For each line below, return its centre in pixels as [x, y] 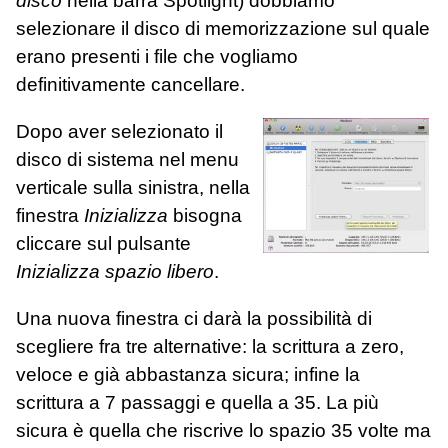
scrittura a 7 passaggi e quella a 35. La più [197, 403]
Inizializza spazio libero [115, 272]
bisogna [205, 216]
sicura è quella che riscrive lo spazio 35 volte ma [223, 431]
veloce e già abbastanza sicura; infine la [188, 375]
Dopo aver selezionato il [119, 132]
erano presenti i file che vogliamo [157, 56]
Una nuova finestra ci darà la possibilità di [194, 319]
